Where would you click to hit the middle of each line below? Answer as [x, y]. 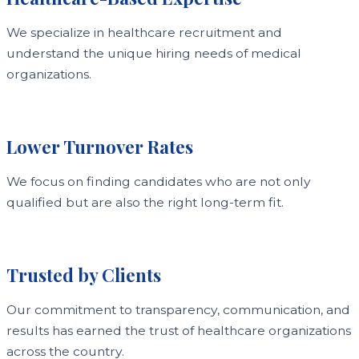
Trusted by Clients [84, 275]
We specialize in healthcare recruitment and [144, 32]
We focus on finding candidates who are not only [159, 182]
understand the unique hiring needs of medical [154, 53]
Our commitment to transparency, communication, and [178, 310]
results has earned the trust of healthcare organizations [179, 331]
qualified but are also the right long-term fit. [145, 202]
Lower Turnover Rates [100, 147]
